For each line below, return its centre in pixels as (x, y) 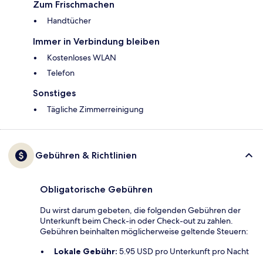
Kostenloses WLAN (82, 58)
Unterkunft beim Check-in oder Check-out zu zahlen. (136, 221)
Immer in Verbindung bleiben (96, 42)
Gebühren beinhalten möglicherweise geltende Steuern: (144, 232)
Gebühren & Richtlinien (86, 156)
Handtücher (69, 21)
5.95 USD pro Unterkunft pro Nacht (183, 252)
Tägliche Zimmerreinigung (95, 109)
